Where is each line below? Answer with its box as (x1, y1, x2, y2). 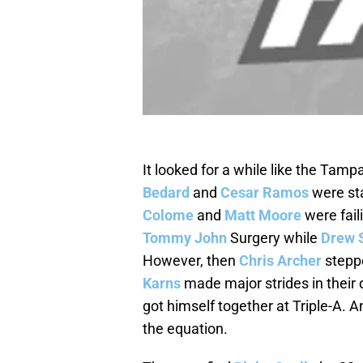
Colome (143, 207, 194, 224)
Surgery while (227, 229, 321, 247)
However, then (143, 252, 239, 270)
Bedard (143, 184, 190, 202)
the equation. (143, 320, 228, 338)
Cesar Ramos (220, 184, 309, 202)
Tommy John (143, 229, 227, 247)
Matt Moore (224, 207, 301, 224)
